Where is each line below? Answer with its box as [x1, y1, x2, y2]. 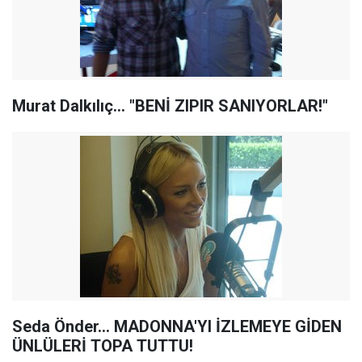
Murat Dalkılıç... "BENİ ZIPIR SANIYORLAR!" [12, 96, 328, 116]
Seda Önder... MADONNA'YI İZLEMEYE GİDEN [12, 317, 342, 336]
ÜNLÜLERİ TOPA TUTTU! [12, 336, 193, 356]
